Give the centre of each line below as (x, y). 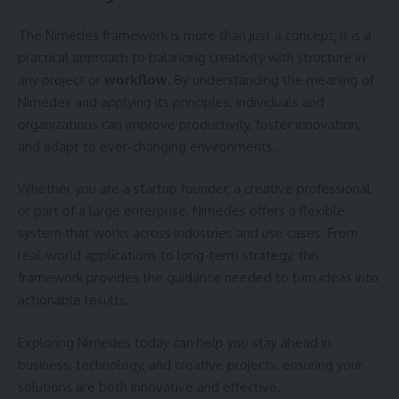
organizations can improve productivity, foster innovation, (189, 124)
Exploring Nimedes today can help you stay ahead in (175, 342)
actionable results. (73, 300)
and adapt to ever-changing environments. (147, 146)
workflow (136, 79)
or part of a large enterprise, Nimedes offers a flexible (181, 211)
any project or (61, 79)
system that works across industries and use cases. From (188, 233)
